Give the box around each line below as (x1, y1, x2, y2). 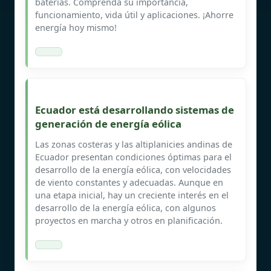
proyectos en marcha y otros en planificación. (35, 214, 223, 226)
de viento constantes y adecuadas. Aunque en (35, 176, 223, 188)
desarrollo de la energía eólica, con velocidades (35, 163, 231, 175)
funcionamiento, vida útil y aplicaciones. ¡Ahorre (35, 8, 233, 21)
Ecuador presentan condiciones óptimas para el (35, 151, 232, 163)
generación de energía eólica (35, 116, 181, 131)
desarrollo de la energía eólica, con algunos (35, 201, 216, 214)
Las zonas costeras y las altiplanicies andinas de (35, 138, 232, 150)
